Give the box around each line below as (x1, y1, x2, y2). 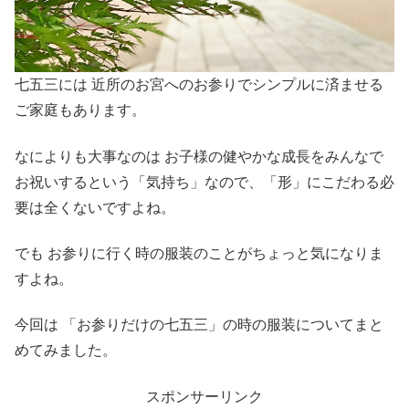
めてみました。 (15, 342, 117, 359)
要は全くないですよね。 (15, 199, 175, 215)
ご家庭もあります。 (15, 102, 146, 119)
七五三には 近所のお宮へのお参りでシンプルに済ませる (15, 77, 383, 93)
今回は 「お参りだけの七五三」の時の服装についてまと (15, 317, 383, 333)
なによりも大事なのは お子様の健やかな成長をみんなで (15, 148, 383, 164)
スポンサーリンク (146, 388, 263, 404)
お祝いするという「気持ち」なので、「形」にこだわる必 (15, 173, 394, 190)
